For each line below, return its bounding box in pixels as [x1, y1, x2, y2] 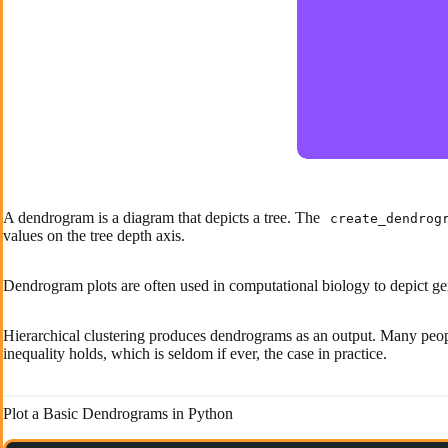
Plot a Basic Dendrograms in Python [3, 405, 233, 422]
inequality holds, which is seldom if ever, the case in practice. [3, 345, 387, 362]
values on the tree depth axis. [3, 227, 185, 244]
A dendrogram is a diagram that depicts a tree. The [3, 209, 324, 226]
